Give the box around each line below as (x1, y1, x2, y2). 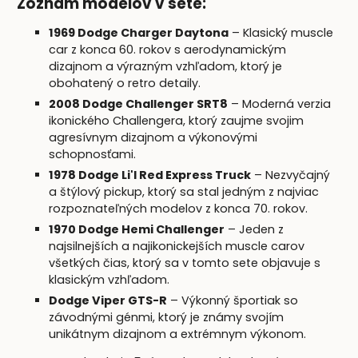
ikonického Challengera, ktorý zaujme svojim (49, 112, 304, 129)
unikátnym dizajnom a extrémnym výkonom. (49, 325, 307, 342)
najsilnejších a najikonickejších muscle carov (49, 237, 305, 254)
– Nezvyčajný (251, 166, 331, 183)
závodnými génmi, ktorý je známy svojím (49, 308, 284, 325)
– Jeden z (225, 221, 284, 237)
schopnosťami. (49, 145, 137, 162)
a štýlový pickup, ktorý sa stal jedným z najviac (49, 183, 320, 200)
